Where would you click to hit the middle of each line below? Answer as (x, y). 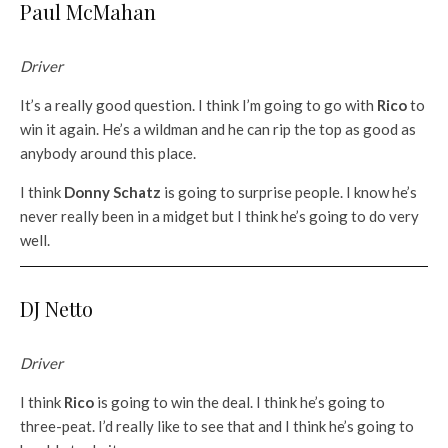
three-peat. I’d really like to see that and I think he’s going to (217, 426)
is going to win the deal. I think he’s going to (239, 402)
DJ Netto (56, 309)
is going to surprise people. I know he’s (289, 192)
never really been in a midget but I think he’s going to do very (219, 216)
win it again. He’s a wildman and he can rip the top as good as (218, 129)
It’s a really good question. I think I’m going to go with (198, 105)
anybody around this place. (108, 153)
